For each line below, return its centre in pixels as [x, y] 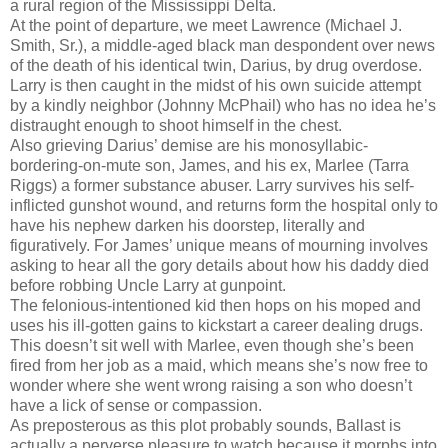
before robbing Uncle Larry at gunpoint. [148, 285]
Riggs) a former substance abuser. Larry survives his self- [212, 185]
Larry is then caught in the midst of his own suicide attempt [215, 85]
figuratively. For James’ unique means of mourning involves [219, 245]
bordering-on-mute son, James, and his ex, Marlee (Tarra [209, 165]
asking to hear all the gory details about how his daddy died [219, 265]
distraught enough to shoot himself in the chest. [176, 125]
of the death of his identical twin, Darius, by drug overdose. [216, 65]
